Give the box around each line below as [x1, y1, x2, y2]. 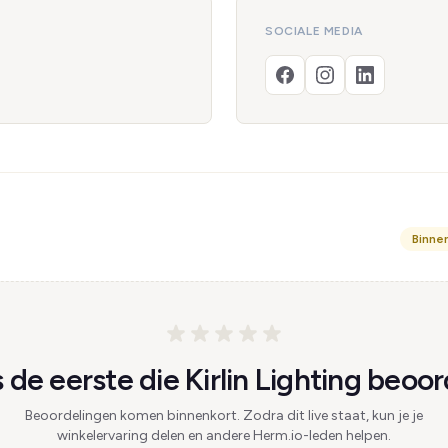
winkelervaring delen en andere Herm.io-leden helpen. [57, 427, 391, 444]
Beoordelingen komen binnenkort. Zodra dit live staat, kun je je [25, 407, 423, 424]
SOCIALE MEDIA [265, 24, 363, 38]
